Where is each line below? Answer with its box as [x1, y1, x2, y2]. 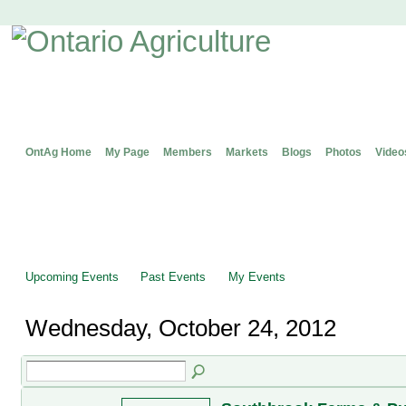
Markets [225, 146, 268, 159]
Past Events [140, 270, 207, 284]
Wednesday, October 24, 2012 [24, 314, 336, 342]
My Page [104, 146, 150, 159]
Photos [324, 146, 362, 159]
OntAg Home [24, 146, 92, 159]
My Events [227, 270, 285, 284]
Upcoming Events [24, 270, 119, 284]
